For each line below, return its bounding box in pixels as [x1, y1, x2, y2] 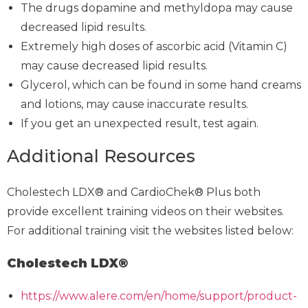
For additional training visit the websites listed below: [7, 223, 294, 237]
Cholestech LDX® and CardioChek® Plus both [7, 185, 261, 199]
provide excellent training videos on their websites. [7, 204, 284, 218]
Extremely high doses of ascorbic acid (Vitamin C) [21, 39, 287, 53]
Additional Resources [7, 145, 195, 166]
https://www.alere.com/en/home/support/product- [21, 289, 297, 302]
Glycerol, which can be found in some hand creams [21, 78, 301, 91]
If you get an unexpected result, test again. [21, 116, 258, 130]
